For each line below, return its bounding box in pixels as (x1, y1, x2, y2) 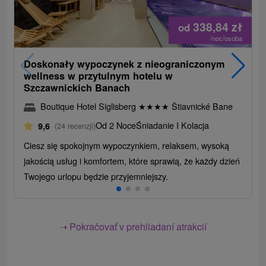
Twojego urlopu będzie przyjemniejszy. (24, 169, 169, 182)
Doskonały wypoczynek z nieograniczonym (24, 56, 226, 71)
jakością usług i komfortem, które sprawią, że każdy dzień (24, 154, 240, 167)
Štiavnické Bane (169, 99, 233, 112)
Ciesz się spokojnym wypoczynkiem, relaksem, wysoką (24, 138, 230, 151)
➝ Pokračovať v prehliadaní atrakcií (59, 219, 207, 233)
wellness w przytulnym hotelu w (24, 68, 173, 83)
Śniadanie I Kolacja (136, 118, 210, 131)
